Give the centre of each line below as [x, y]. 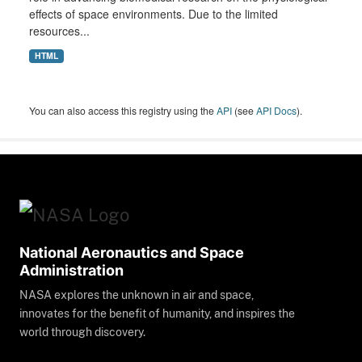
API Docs [276, 111]
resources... [59, 31]
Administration [72, 271]
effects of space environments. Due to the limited [154, 14]
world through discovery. [82, 333]
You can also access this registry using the [123, 111]
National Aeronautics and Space [132, 253]
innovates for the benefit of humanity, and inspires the [157, 314]
